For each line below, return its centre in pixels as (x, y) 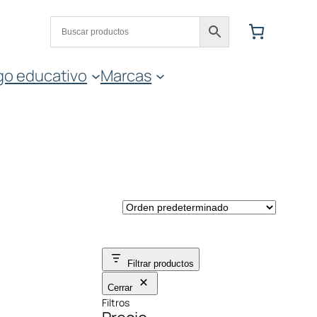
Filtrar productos (161, 263)
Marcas (126, 75)
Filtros (116, 302)
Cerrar (120, 287)
